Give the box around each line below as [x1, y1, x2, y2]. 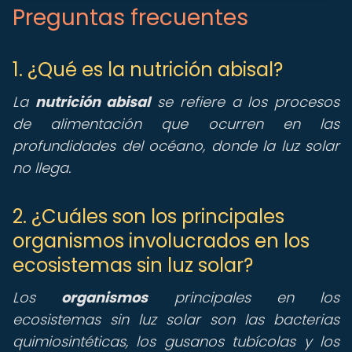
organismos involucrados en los [13, 228, 310, 254]
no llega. [13, 158, 71, 178]
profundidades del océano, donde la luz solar [13, 136, 339, 156]
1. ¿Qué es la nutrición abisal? [13, 57, 283, 82]
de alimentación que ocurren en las [13, 114, 339, 134]
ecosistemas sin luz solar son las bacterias [13, 310, 339, 329]
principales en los [148, 288, 339, 307]
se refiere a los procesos [150, 92, 340, 112]
